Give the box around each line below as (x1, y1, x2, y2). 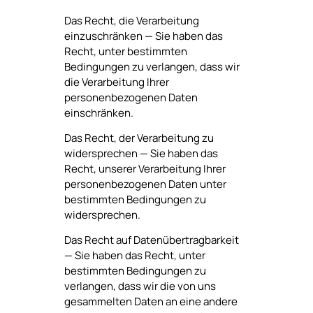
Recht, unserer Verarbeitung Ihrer (64, 161, 226, 176)
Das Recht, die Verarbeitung (64, 13, 199, 28)
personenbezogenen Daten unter (64, 176, 226, 191)
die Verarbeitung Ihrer (64, 74, 169, 89)
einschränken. (64, 105, 133, 120)
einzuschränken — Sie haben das (64, 28, 223, 43)
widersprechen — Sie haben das (64, 145, 218, 161)
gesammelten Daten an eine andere (64, 294, 238, 310)
